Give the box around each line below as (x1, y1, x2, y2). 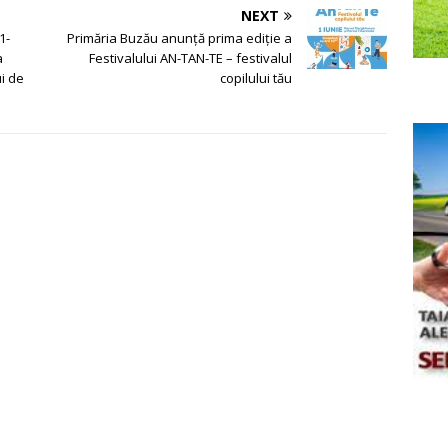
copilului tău (220, 69, 293, 88)
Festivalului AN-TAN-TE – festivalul (89, 49, 293, 68)
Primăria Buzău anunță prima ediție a (67, 29, 293, 48)
